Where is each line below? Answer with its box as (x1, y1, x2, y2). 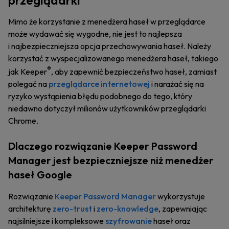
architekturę (8, 203, 53, 214)
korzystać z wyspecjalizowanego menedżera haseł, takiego (8, 53, 218, 63)
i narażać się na (150, 79, 204, 89)
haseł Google (8, 168, 72, 181)
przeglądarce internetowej (49, 79, 150, 89)
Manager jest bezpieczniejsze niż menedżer (8, 154, 214, 167)
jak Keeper (8, 66, 47, 77)
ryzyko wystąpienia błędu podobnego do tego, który (8, 91, 192, 102)
